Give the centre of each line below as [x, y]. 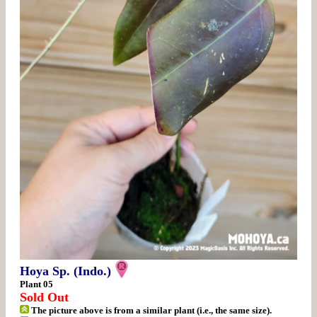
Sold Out [44, 297]
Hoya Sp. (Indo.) [65, 271]
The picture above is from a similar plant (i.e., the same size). [151, 310]
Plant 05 [36, 284]
